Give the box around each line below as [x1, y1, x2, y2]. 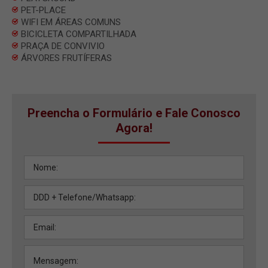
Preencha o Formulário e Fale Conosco [28, 105, 240, 120]
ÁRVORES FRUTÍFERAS [21, 52, 112, 63]
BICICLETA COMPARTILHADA [21, 28, 136, 39]
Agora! [115, 120, 153, 135]
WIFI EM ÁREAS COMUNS [21, 16, 121, 28]
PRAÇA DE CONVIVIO [21, 40, 105, 51]
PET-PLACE [21, 4, 66, 16]
